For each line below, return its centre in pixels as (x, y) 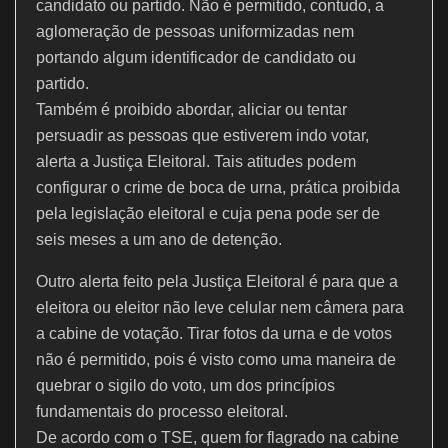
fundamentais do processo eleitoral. (162, 411)
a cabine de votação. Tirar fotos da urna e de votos (214, 333)
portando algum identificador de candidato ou (196, 57)
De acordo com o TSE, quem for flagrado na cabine (217, 437)
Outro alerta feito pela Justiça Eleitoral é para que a (217, 281)
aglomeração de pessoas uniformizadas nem (195, 31)
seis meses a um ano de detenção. (159, 239)
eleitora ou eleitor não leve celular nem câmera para (220, 307)
